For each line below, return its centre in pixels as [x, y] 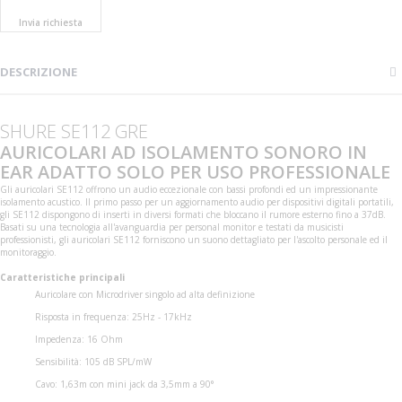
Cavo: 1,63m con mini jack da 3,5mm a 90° [124, 384]
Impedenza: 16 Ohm [79, 339]
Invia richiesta [51, 23]
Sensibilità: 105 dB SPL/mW [93, 361]
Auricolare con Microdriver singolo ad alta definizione [144, 294]
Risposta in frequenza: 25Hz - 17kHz [113, 316]
